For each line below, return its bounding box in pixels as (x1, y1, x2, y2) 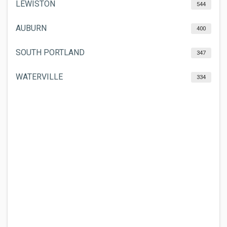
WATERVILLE (16, 72, 63, 82)
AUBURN (16, 23, 47, 33)
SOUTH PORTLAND (16, 48, 85, 57)
